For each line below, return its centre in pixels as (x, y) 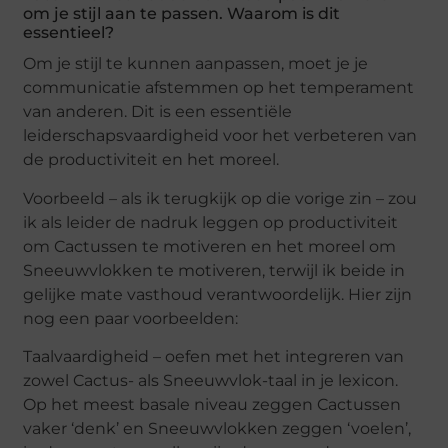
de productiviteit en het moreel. (151, 160)
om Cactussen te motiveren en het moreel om (210, 246)
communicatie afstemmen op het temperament (219, 88)
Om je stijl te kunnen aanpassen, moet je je (196, 64)
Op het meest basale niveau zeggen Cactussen (212, 405)
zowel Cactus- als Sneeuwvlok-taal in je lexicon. (211, 381)
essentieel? (69, 33)
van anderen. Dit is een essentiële (158, 112)
